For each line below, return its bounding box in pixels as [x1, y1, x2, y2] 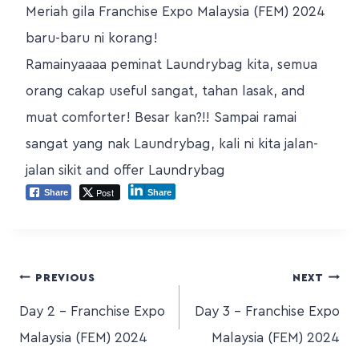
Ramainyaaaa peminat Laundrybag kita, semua [26, 58, 317, 72]
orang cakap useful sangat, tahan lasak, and [26, 84, 305, 99]
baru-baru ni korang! [26, 31, 158, 46]
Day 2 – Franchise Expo [19, 305, 165, 319]
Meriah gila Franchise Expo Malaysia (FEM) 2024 [26, 5, 325, 19]
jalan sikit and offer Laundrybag [26, 163, 225, 178]
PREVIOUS [35, 272, 95, 284]
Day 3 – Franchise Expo [195, 305, 340, 319]
